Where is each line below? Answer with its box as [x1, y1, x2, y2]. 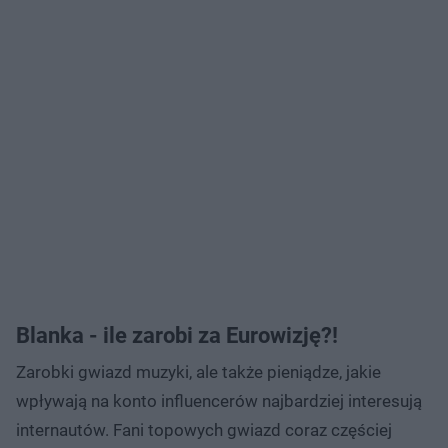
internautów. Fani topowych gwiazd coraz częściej [16, 419, 392, 440]
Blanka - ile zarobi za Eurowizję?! [16, 322, 338, 348]
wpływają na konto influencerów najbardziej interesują [16, 390, 422, 411]
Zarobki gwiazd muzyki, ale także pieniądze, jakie [16, 361, 381, 382]
